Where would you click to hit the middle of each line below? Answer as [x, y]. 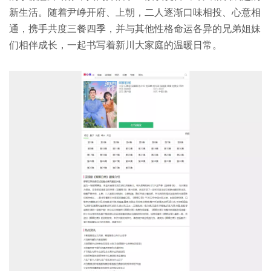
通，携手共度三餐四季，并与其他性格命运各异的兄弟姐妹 [135, 28]
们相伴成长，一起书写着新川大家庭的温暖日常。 [116, 44]
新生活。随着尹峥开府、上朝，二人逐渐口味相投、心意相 [135, 12]
